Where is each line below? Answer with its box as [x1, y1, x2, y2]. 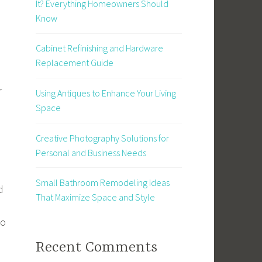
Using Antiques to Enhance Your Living [36, 87, 176, 99]
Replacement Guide [36, 57, 113, 69]
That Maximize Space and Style [36, 191, 155, 204]
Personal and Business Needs [36, 146, 146, 158]
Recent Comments [36, 239, 157, 257]
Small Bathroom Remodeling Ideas [36, 177, 170, 189]
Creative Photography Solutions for [36, 132, 169, 144]
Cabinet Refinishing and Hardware [36, 42, 163, 54]
